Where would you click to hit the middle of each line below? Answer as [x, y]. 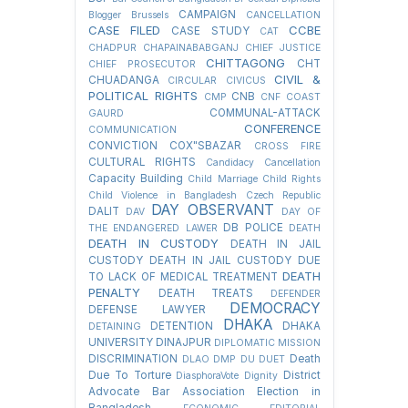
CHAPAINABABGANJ [191, 48]
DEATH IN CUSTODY [154, 244]
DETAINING [115, 327]
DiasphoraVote [208, 376]
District [302, 376]
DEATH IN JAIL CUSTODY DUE [235, 261]
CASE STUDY [210, 31]
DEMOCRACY [275, 309]
